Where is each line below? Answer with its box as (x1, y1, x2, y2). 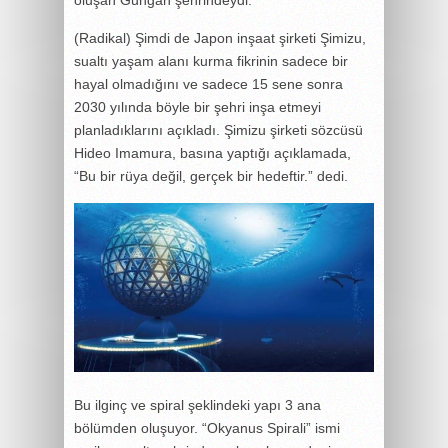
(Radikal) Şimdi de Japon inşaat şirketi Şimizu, (74, 29, 366, 46)
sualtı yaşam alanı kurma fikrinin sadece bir (74, 52, 348, 69)
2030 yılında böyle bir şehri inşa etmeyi (74, 98, 321, 115)
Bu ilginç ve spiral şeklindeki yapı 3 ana (74, 397, 321, 414)
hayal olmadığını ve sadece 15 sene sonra (74, 75, 343, 92)
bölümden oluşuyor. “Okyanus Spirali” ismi (74, 420, 340, 437)
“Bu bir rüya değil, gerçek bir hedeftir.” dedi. (74, 167, 348, 184)
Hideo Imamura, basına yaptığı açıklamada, (74, 144, 351, 161)
